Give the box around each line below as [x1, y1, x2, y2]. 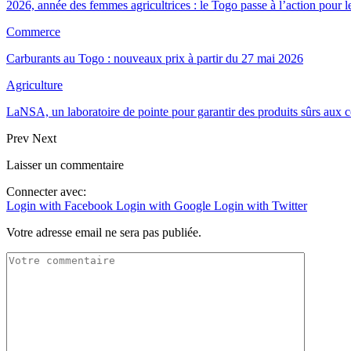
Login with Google [116, 198, 214, 212]
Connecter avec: [6, 184, 86, 198]
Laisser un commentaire [6, 157, 124, 172]
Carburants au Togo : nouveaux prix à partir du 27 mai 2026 [6, 51, 303, 65]
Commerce [6, 24, 60, 38]
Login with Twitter [214, 198, 307, 212]
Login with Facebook [6, 198, 116, 212]
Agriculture [6, 78, 63, 92]
